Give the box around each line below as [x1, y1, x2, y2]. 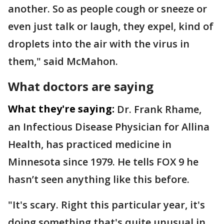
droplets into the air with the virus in [8, 37, 189, 50]
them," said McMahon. [8, 54, 118, 68]
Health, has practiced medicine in [8, 137, 171, 151]
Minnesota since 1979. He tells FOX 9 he [8, 155, 198, 168]
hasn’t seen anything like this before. [8, 172, 189, 186]
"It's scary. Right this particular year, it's [8, 198, 205, 211]
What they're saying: [8, 102, 114, 115]
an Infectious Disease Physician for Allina [8, 120, 209, 133]
